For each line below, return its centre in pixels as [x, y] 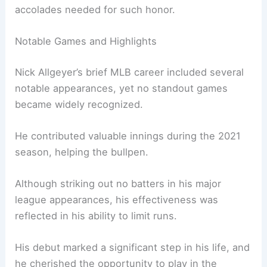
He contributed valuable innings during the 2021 [128, 136]
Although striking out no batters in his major [118, 184]
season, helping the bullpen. [82, 152]
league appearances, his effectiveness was [117, 200]
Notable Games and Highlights [86, 41]
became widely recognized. [79, 104]
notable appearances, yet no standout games [122, 88]
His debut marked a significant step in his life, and [133, 248]
